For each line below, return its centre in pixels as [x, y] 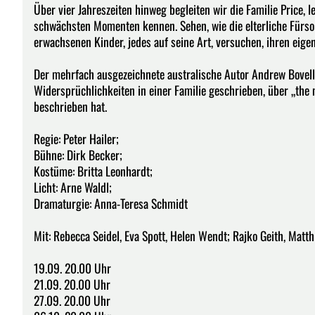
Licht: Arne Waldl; [73, 187]
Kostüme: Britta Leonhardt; [93, 171]
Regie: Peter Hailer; [76, 138]
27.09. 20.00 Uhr [72, 300]
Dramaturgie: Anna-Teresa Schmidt [111, 203]
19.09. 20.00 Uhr [72, 268]
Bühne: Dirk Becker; [78, 154]
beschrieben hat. [70, 106]
